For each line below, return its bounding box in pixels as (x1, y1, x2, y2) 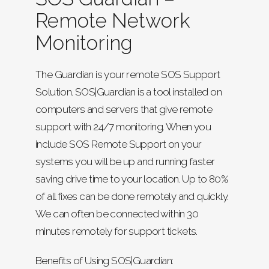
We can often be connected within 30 (35, 207, 198, 220)
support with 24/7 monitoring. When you (35, 120, 211, 133)
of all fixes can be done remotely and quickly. (35, 190, 229, 202)
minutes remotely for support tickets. (35, 225, 198, 237)
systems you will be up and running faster (35, 155, 215, 168)
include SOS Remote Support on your (35, 138, 202, 150)
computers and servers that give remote (35, 103, 213, 115)
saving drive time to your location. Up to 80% (35, 172, 228, 185)
